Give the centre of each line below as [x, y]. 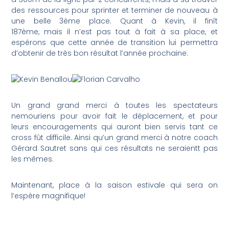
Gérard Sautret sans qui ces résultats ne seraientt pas [114, 148]
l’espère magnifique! [49, 196]
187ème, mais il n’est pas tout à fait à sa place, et [114, 31]
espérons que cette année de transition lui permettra [114, 42]
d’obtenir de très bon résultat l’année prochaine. [100, 53]
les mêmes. [33, 159]
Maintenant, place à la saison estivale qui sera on [114, 185]
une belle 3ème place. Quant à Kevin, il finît [114, 21]
